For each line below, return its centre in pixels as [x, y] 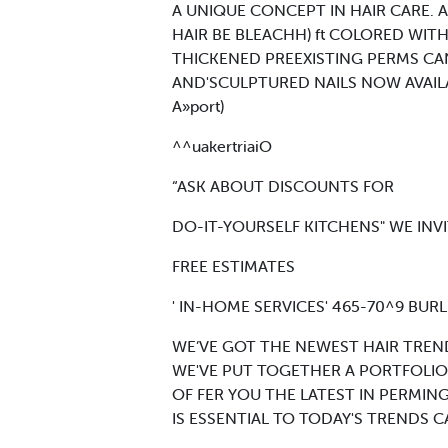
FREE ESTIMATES [233, 265]
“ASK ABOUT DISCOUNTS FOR [283, 185]
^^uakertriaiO [222, 145]
